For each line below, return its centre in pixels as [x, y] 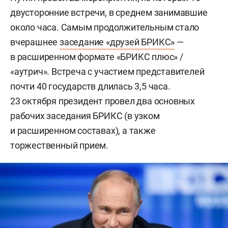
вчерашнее [35, 42]
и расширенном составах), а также [83, 130]
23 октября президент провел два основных [103, 101]
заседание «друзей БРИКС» [117, 42]
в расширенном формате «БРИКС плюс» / [97, 56]
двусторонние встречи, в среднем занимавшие [109, 12]
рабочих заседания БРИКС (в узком [85, 116]
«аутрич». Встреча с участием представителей [107, 71]
